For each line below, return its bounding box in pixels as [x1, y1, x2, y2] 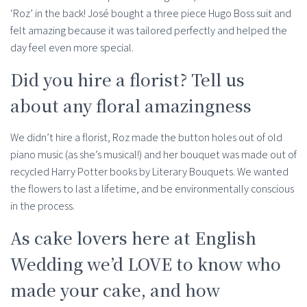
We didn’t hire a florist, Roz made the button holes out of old [10, 130, 282, 145]
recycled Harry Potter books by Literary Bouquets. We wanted [10, 164, 288, 180]
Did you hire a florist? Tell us [10, 67, 245, 92]
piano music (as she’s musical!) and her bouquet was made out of [10, 147, 297, 162]
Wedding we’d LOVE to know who [10, 251, 281, 276]
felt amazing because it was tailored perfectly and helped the [10, 23, 287, 38]
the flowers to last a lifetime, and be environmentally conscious [10, 182, 294, 197]
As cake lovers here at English [10, 225, 256, 250]
